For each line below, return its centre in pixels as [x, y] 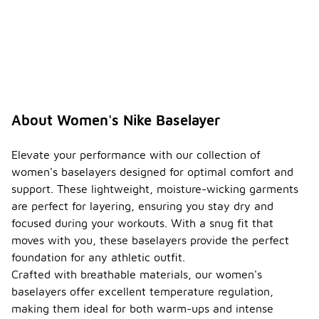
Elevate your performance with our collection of [136, 155]
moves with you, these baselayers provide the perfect [150, 240]
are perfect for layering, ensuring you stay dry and [142, 206]
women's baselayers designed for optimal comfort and [152, 172]
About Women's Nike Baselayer [116, 120]
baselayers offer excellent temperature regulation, [142, 292]
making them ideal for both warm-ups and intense [142, 309]
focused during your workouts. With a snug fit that [142, 223]
